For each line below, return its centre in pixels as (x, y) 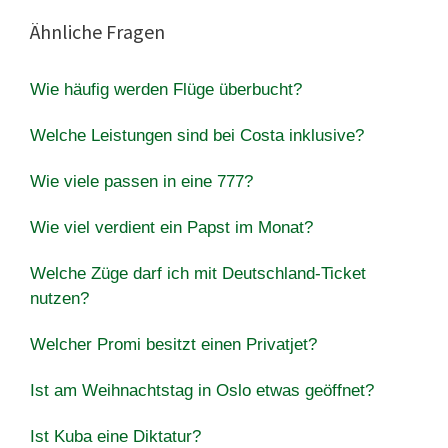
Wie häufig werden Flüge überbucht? (166, 89)
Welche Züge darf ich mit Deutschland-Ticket (198, 273)
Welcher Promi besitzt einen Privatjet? (173, 344)
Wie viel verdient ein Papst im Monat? (171, 227)
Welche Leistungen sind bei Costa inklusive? (197, 135)
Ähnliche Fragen (97, 31)
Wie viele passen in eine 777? (141, 181)
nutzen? (59, 298)
